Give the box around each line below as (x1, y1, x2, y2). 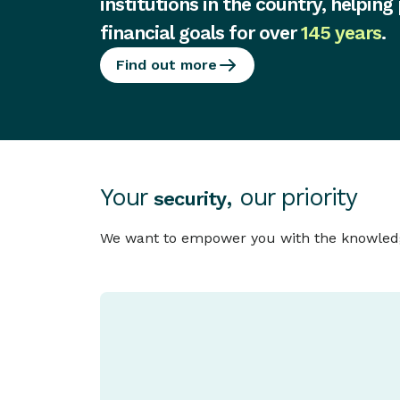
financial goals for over (100, 21, 301, 45)
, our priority (226, 183, 357, 212)
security (154, 187, 226, 211)
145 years (301, 21, 381, 45)
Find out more (116, 56, 217, 74)
